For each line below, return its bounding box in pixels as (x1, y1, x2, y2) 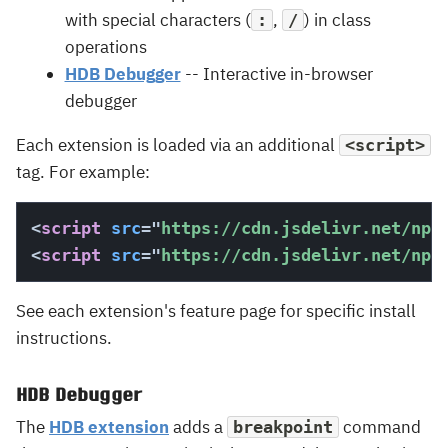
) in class (303, 8, 371, 31)
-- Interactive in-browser (180, 62, 373, 85)
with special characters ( (64, 8, 251, 31)
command (339, 416, 421, 439)
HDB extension (49, 416, 169, 439)
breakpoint (233, 417, 333, 438)
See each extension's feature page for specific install (16, 299, 416, 322)
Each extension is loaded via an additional (16, 133, 339, 156)
